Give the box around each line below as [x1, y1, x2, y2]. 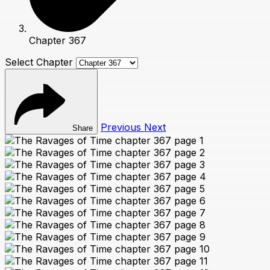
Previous [101, 121, 144, 134]
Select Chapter [5, 56, 73, 69]
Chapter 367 [29, 34, 86, 47]
